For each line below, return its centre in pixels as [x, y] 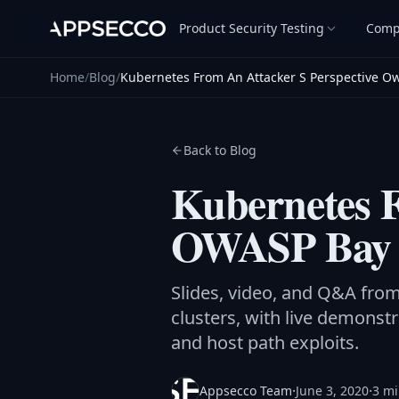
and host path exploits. [265, 342]
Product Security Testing [252, 28]
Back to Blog [220, 150]
